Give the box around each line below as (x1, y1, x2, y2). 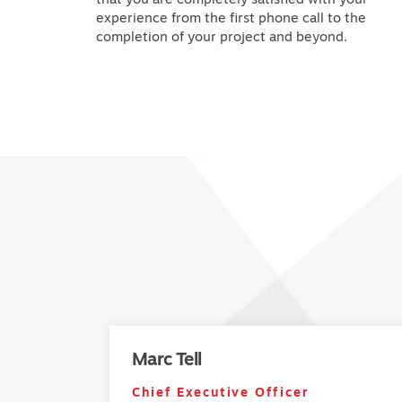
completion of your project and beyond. (96, 26, 347, 46)
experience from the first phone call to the (96, 7, 366, 27)
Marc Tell (132, 345, 202, 372)
